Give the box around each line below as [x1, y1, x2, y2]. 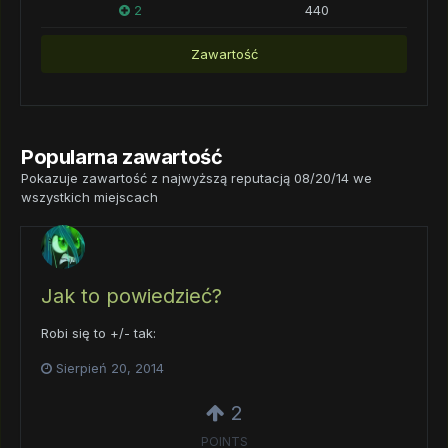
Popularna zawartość [21, 145, 223, 169]
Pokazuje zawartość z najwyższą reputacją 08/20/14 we [21, 170, 372, 186]
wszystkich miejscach [21, 189, 158, 205]
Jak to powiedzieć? [41, 284, 222, 309]
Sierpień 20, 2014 [56, 360, 164, 377]
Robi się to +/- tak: [41, 325, 156, 342]
